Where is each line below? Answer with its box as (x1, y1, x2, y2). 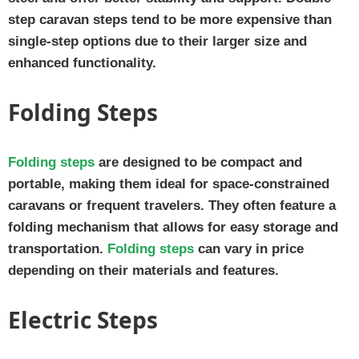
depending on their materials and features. (8, 262, 279, 278)
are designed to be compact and (95, 154, 302, 170)
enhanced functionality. (8, 54, 156, 71)
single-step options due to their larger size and (8, 33, 307, 49)
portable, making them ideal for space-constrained (8, 175, 329, 192)
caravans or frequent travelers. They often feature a (8, 197, 336, 213)
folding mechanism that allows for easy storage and (8, 219, 338, 235)
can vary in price (194, 240, 304, 256)
